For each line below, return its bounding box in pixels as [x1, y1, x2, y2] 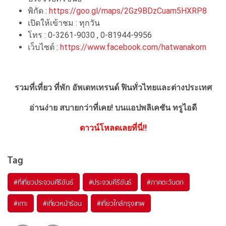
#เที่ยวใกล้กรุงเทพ [96, 198, 145, 209]
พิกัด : [28, 6, 49, 16]
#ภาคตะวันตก [147, 177, 184, 188]
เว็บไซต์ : [28, 42, 60, 52]
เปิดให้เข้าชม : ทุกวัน [28, 18, 100, 28]
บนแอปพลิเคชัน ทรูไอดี [115, 103, 197, 113]
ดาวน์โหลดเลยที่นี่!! [79, 123, 147, 133]
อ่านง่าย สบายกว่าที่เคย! [29, 103, 115, 113]
